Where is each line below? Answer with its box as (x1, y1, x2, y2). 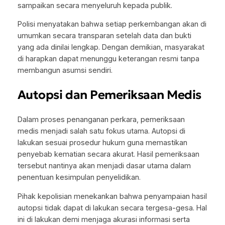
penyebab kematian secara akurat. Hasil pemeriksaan (17, 150, 199, 159)
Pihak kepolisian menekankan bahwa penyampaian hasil (17, 191, 207, 201)
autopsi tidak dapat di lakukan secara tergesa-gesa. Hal (17, 203, 207, 212)
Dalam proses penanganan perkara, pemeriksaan (17, 115, 185, 125)
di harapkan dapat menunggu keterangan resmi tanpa (17, 54, 199, 64)
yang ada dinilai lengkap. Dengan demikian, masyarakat (17, 43, 204, 52)
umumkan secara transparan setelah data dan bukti (17, 31, 191, 41)
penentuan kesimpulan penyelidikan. (17, 173, 141, 182)
